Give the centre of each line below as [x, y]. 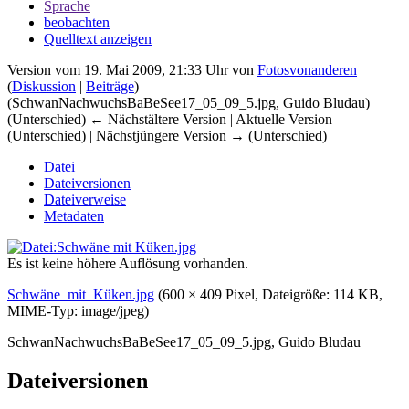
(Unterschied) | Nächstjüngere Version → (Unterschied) [167, 135]
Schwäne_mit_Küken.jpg [81, 294]
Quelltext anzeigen [98, 38]
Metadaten [74, 215]
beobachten [77, 22]
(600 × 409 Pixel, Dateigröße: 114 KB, [270, 294]
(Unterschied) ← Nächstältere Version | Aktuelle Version [170, 119]
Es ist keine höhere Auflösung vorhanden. [128, 263]
